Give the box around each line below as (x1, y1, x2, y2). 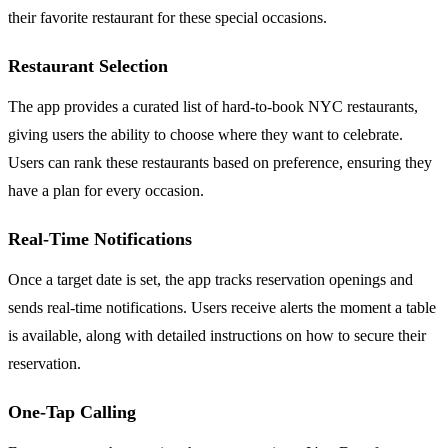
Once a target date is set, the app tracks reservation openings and (8, 270, 413, 288)
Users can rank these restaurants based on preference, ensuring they (8, 153, 432, 171)
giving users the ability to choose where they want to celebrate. (8, 125, 403, 143)
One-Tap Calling (8, 401, 136, 422)
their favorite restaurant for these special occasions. (8, 8, 327, 26)
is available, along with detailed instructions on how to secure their (8, 326, 426, 344)
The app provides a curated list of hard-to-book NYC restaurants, (8, 97, 418, 115)
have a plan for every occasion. (8, 181, 204, 199)
